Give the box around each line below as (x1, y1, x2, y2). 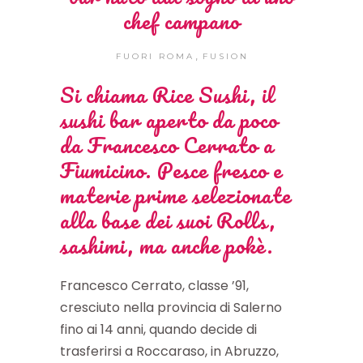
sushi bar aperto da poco (60, 102, 278, 137)
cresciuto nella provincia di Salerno (60, 297, 282, 317)
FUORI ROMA (115, 50, 194, 62)
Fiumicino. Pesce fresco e (60, 152, 282, 187)
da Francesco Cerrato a (60, 127, 274, 162)
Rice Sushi (152, 77, 250, 112)
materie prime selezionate (60, 177, 291, 212)
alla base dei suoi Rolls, (60, 203, 275, 237)
